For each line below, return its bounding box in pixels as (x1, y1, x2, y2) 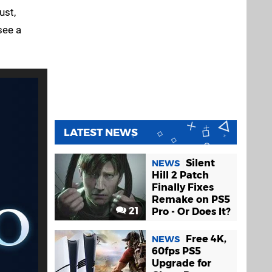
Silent (186, 157, 215, 169)
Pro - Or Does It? (152, 205, 231, 217)
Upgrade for (152, 257, 211, 269)
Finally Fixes (152, 181, 214, 193)
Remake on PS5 (152, 193, 230, 205)
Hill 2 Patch (152, 169, 209, 181)
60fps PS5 (152, 245, 201, 257)
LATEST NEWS (64, 126, 138, 139)
